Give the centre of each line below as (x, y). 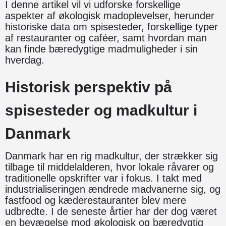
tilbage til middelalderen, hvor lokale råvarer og (109, 167)
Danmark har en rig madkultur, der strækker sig (111, 156)
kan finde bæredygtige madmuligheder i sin (101, 49)
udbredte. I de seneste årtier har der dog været (111, 211)
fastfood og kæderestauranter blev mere (96, 200)
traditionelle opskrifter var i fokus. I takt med (103, 178)
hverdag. (25, 60)
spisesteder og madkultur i (101, 110)
